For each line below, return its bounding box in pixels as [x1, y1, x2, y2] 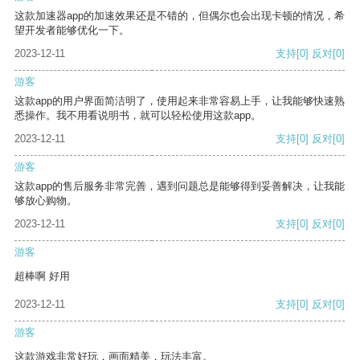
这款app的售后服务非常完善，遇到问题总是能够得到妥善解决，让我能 [14, 180, 345, 193]
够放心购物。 [14, 194, 77, 207]
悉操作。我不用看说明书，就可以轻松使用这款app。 [14, 109, 261, 122]
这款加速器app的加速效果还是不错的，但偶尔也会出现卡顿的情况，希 [14, 10, 345, 22]
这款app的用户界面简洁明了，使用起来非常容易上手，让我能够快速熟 [14, 95, 345, 108]
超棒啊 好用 [14, 270, 70, 283]
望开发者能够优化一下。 [14, 24, 129, 37]
